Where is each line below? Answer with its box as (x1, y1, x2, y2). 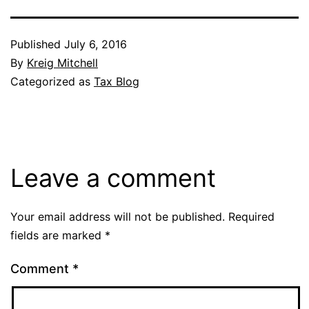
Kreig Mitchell (27, 55, 98, 70)
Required (228, 209, 275, 223)
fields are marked (10, 228, 105, 242)
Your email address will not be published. (10, 209, 225, 223)
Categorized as (10, 74, 94, 88)
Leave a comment (10, 162, 216, 193)
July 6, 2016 (64, 37, 127, 51)
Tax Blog (94, 74, 139, 88)
